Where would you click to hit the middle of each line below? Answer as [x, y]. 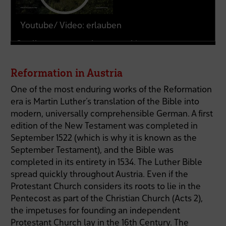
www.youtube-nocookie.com [104, 43]
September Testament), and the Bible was [92, 150]
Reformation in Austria [67, 72]
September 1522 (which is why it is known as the [104, 138]
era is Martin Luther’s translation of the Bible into [105, 101]
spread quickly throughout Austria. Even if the [100, 174]
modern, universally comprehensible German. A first [112, 114]
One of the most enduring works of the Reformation [111, 89]
